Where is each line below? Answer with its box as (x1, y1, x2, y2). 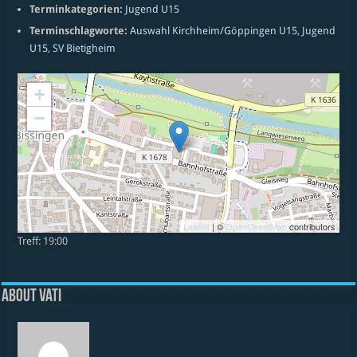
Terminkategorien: (29, 3, 124, 15)
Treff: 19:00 (18, 235, 69, 247)
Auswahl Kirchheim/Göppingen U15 (130, 25, 298, 37)
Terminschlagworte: (29, 25, 128, 37)
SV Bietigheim (53, 42, 116, 54)
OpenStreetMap (225, 220, 287, 233)
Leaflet (182, 220, 210, 233)
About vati (2, 288, 62, 306)
